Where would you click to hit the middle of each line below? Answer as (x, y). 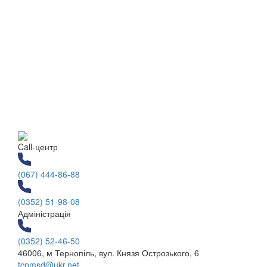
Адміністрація (44, 213)
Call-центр (38, 146)
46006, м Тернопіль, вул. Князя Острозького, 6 (108, 252)
